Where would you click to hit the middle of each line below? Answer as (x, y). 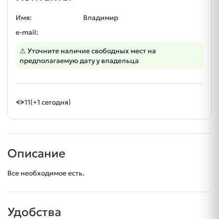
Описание (36, 154)
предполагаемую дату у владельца (79, 61)
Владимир (100, 18)
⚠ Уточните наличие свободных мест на (88, 51)
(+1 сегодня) (51, 102)
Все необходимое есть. (46, 173)
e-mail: (27, 33)
